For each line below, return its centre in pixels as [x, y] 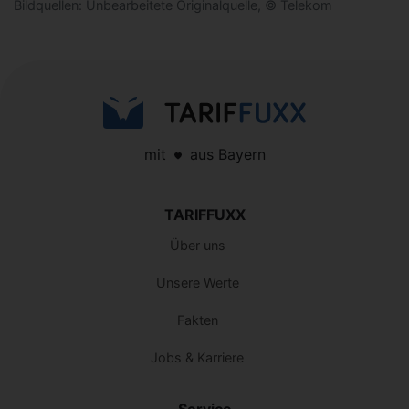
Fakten [197, 320]
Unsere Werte [197, 282]
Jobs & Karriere [197, 357]
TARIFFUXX [204, 214]
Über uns [197, 245]
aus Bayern [225, 154]
